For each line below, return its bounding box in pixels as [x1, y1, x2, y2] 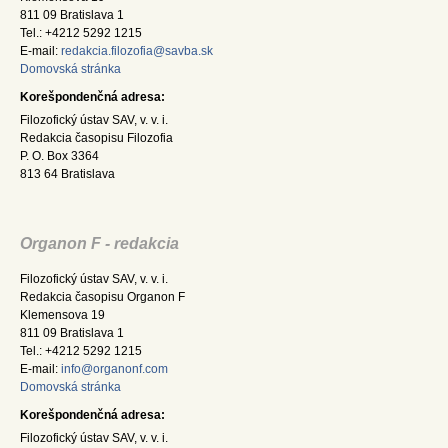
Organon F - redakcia [20, 235, 179, 253]
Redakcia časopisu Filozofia [20, 130, 173, 145]
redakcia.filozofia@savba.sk [61, 44, 213, 59]
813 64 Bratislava [20, 166, 115, 181]
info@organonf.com [61, 362, 168, 377]
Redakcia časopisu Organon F [20, 290, 185, 305]
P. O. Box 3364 [20, 148, 99, 163]
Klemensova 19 [20, 308, 105, 323]
